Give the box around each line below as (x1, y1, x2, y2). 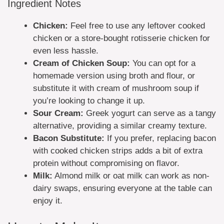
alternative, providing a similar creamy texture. (33, 120, 207, 130)
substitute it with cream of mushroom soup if (33, 83, 199, 93)
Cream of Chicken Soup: (33, 58, 130, 68)
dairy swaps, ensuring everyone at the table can (33, 183, 212, 193)
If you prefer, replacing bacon (104, 133, 216, 143)
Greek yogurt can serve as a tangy (83, 108, 216, 118)
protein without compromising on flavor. (33, 158, 179, 168)
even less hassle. (33, 45, 98, 55)
